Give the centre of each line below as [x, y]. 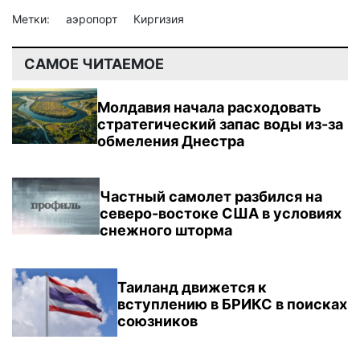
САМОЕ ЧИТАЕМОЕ [94, 63]
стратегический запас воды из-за [221, 124]
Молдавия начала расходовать [210, 107]
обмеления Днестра [171, 141]
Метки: [33, 18]
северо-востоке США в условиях [220, 213]
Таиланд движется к [192, 287]
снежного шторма [166, 230]
